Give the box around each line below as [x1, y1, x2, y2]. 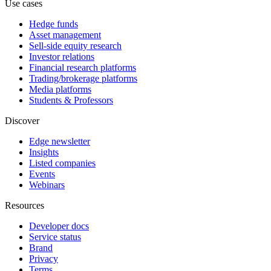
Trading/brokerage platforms [29, 73, 137, 83]
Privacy [29, 253, 58, 264]
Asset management [29, 29, 101, 40]
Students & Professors [29, 94, 113, 105]
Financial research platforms [29, 62, 136, 73]
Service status [29, 231, 81, 242]
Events [29, 168, 55, 179]
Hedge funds [29, 18, 78, 29]
